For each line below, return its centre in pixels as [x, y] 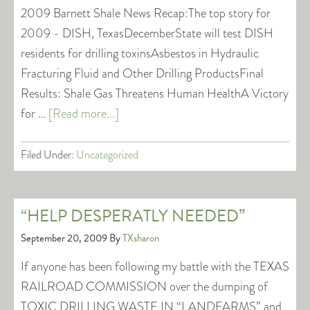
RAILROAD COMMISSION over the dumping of [144, 286]
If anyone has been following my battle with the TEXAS [155, 266]
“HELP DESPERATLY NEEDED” [133, 216]
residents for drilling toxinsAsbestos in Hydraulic [140, 53]
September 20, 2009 [64, 238]
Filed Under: [48, 155]
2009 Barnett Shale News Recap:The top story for [146, 13]
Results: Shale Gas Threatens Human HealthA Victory [155, 93]
